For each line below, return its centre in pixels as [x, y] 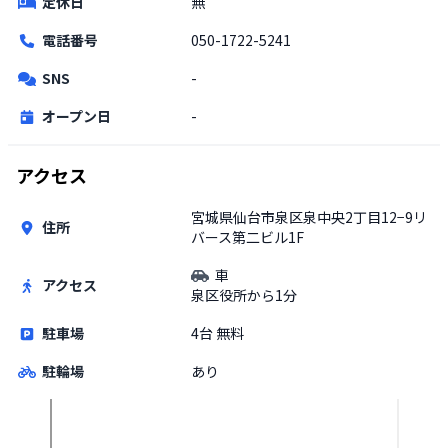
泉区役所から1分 [244, 294]
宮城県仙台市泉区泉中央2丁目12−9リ [309, 216]
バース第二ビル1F [247, 236]
